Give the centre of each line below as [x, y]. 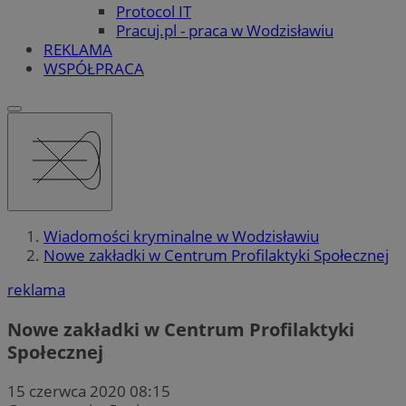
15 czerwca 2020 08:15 [89, 391]
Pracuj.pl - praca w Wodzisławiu [225, 30]
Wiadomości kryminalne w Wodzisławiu [181, 237]
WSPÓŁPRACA [94, 68]
